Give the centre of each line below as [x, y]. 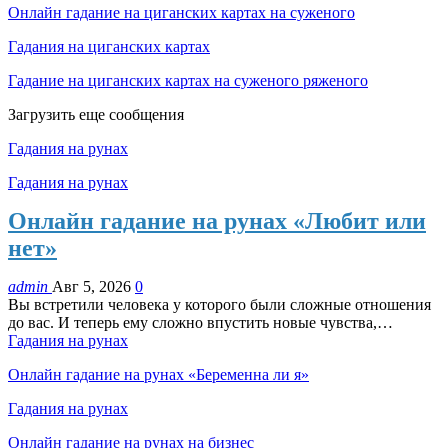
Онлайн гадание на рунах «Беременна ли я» [158, 374]
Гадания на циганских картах [109, 46]
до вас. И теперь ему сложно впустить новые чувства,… [200, 322]
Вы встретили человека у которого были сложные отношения [219, 304]
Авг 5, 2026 [91, 286]
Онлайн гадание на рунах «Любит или [217, 220]
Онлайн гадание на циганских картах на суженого [181, 12]
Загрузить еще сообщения [96, 114]
